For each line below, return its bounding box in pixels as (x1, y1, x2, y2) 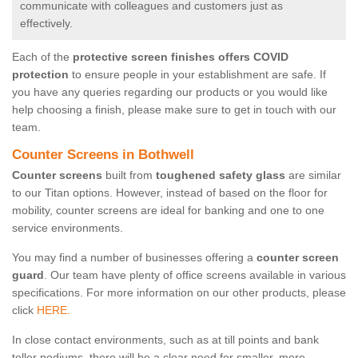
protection (12, 68, 69, 82)
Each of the (12, 50, 73, 64)
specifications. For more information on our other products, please (12, 286, 346, 300)
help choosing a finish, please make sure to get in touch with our (12, 103, 336, 117)
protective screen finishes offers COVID (73, 50, 288, 64)
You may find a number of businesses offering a (12, 251, 257, 265)
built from (102, 169, 156, 182)
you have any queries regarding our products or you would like (12, 86, 328, 99)
